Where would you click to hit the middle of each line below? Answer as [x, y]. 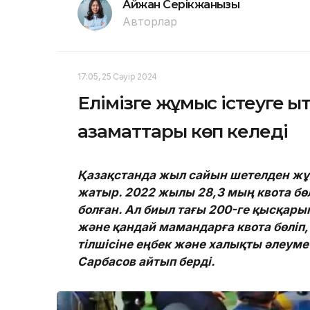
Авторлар [150, 22]
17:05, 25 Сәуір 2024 [117, 77]
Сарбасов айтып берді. [146, 262]
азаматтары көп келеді [183, 132]
